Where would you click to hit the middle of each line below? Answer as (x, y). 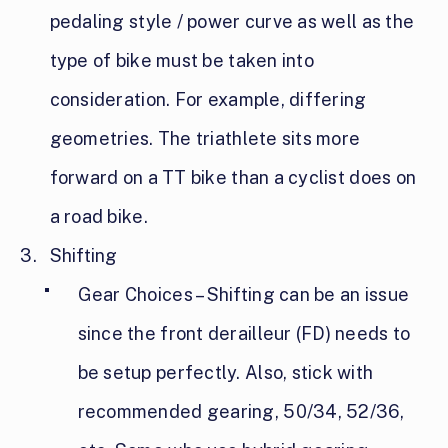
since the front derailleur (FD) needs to (244, 334)
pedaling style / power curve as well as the (232, 22)
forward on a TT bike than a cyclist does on (233, 178)
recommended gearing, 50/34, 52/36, (241, 412)
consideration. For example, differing (208, 100)
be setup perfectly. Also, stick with (225, 373)
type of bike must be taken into (181, 61)
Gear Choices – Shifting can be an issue (243, 295)
